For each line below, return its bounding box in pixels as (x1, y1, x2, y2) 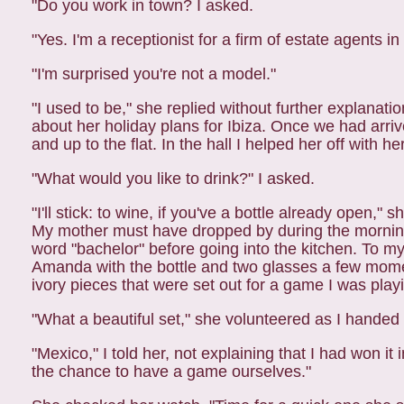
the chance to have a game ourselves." (32, 363, 311, 381)
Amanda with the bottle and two (32, 258, 262, 276)
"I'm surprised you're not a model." (32, 65, 276, 83)
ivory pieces (32, 276, 122, 294)
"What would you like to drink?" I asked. (32, 170, 315, 188)
